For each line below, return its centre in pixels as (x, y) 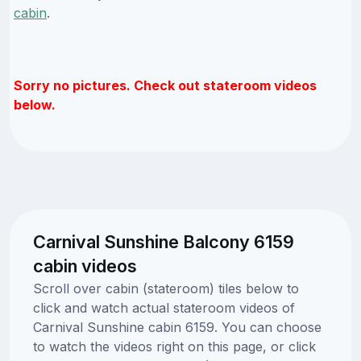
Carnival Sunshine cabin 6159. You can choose (177, 327)
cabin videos (85, 266)
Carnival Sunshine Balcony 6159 (163, 241)
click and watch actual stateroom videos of (164, 307)
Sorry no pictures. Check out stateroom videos (165, 85)
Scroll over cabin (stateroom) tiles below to (166, 288)
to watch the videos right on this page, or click (174, 346)
